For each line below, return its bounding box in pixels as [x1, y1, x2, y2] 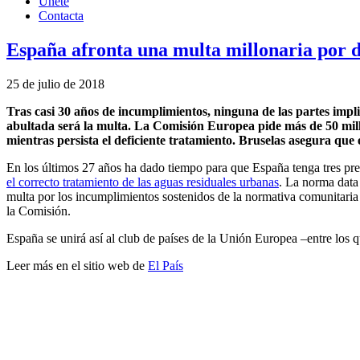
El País [148, 258, 183, 272]
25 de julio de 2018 [6, 76, 104, 91]
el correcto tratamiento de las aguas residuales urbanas [6, 174, 279, 189]
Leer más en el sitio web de [6, 258, 148, 272]
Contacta [39, 9, 84, 22]
